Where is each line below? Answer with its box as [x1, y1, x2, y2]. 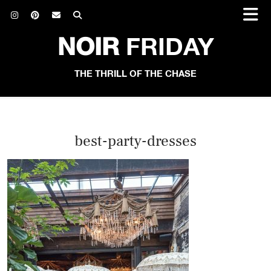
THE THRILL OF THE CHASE [74, 70, 197, 79]
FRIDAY [119, 36, 214, 60]
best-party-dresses [74, 131, 197, 151]
